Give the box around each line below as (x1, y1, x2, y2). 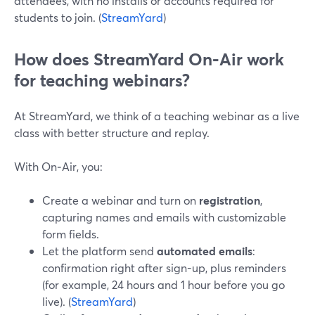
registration (199, 193, 260, 207)
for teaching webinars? (14, 69, 190, 91)
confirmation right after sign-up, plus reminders (42, 260, 286, 275)
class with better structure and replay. (14, 125, 210, 140)
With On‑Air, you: (14, 159, 103, 174)
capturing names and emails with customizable (42, 210, 286, 224)
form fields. (42, 226, 99, 241)
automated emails (157, 243, 252, 258)
